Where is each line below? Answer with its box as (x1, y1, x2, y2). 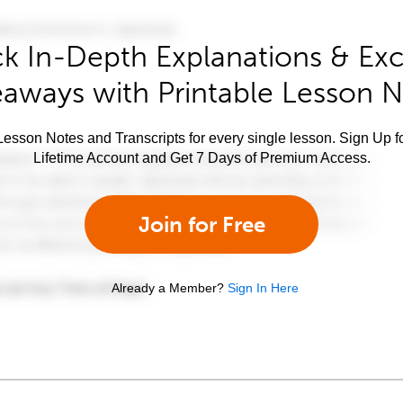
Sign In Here (228, 280, 299, 295)
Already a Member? (112, 280, 224, 295)
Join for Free (138, 210, 265, 237)
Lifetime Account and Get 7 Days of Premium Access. (32, 149, 371, 166)
